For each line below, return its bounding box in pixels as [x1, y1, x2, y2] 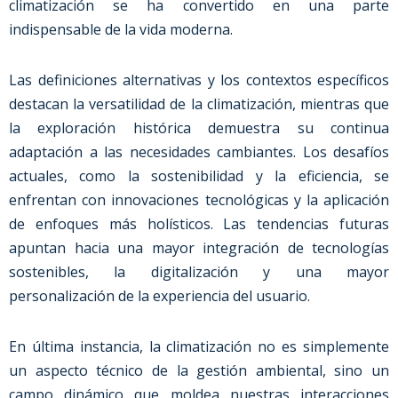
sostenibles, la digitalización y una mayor [9, 262, 389, 282]
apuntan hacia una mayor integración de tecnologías [9, 238, 389, 258]
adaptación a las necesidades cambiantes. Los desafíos [9, 142, 389, 162]
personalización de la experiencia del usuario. [9, 286, 310, 306]
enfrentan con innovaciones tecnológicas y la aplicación [9, 190, 389, 210]
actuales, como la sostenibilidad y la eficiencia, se [9, 166, 389, 186]
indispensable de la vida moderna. [9, 20, 233, 39]
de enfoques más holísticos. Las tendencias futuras [9, 214, 389, 234]
